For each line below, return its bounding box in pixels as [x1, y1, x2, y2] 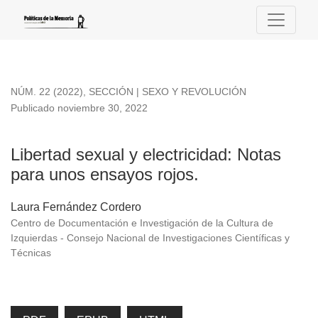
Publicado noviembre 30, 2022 [11, 102, 148, 114]
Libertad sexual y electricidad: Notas [11, 145, 281, 165]
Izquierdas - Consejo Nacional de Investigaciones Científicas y [11, 232, 290, 244]
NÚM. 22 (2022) [11, 86, 83, 98]
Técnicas [11, 247, 51, 259]
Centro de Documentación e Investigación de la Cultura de [11, 217, 273, 229]
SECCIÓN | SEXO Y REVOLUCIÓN [89, 86, 246, 98]
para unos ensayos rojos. [11, 165, 199, 185]
